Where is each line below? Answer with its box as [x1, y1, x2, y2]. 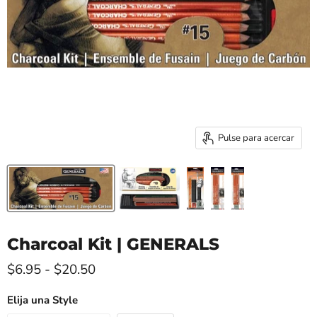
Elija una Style [7, 293, 78, 307]
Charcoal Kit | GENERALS [7, 234, 219, 254]
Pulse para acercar [218, 131, 294, 144]
